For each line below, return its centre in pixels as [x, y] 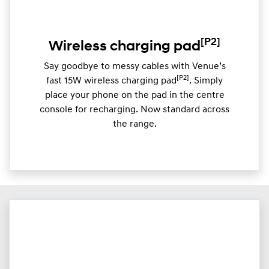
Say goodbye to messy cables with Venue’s [134, 67]
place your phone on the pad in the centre [134, 96]
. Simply [206, 81]
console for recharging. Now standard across [134, 110]
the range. [134, 125]
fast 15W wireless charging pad [111, 81]
